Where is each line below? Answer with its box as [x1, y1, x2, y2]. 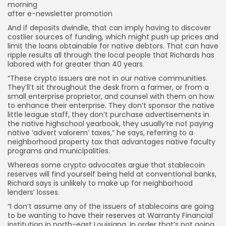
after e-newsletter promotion [8, 9, 112, 19]
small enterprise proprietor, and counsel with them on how [8, 91, 214, 101]
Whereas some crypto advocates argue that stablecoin [8, 160, 205, 170]
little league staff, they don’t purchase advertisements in [8, 109, 209, 120]
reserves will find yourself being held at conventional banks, [8, 169, 216, 179]
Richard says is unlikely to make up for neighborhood [8, 178, 193, 188]
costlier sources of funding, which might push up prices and [8, 32, 218, 42]
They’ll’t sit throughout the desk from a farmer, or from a [8, 82, 209, 92]
